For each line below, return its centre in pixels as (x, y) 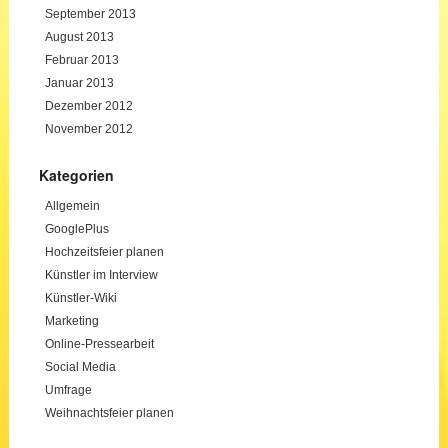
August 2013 (79, 36)
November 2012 (88, 128)
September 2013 (90, 13)
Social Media (80, 366)
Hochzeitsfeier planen (104, 251)
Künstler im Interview (101, 274)
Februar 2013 (81, 59)
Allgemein (72, 205)
